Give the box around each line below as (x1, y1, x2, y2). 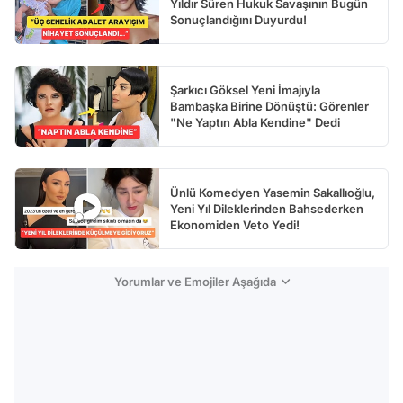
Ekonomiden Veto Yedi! (170, 218, 300, 233)
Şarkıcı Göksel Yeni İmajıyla (170, 83, 320, 98)
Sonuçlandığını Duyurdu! (170, 13, 307, 28)
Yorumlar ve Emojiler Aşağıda (113, 274, 276, 290)
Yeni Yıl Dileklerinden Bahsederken (170, 201, 363, 217)
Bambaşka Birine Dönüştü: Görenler (170, 99, 369, 114)
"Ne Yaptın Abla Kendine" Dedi (170, 115, 340, 130)
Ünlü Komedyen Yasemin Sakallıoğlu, (170, 185, 375, 201)
